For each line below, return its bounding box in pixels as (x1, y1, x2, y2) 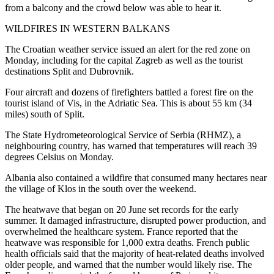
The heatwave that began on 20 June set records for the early (5, 204, 239, 215)
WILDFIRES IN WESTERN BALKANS (5, 23, 170, 34)
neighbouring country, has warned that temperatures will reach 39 (5, 140, 257, 151)
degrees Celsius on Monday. (5, 151, 114, 162)
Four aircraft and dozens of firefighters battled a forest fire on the (5, 86, 253, 97)
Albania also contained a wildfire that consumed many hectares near (5, 172, 267, 183)
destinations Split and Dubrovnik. (5, 65, 134, 76)
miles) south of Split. (5, 108, 84, 119)
